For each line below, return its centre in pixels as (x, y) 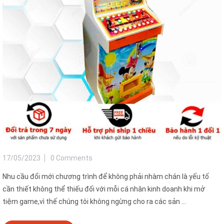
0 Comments (71, 158)
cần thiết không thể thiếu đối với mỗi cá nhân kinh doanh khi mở (104, 189)
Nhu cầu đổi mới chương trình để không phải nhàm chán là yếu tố (106, 177)
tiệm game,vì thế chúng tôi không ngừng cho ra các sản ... (94, 202)
